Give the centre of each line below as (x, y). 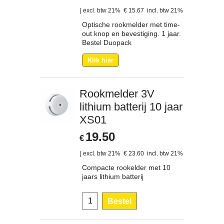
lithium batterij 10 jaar (131, 107)
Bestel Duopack (107, 42)
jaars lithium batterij (113, 176)
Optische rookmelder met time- (131, 24)
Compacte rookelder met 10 (126, 167)
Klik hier (100, 60)
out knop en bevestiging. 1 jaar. (131, 33)
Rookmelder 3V (117, 94)
